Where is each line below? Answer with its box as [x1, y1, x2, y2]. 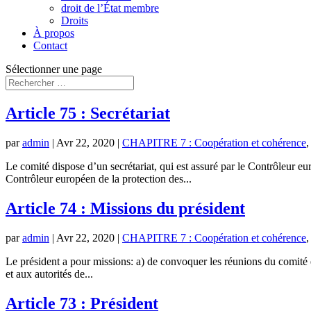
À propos [33, 27, 74, 39]
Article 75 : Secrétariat [6, 103, 170, 122]
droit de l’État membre [61, 2, 159, 14]
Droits [61, 15, 88, 26]
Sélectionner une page [6, 63, 102, 75]
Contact [33, 40, 67, 51]
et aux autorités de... [6, 267, 93, 280]
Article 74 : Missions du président [6, 199, 245, 217]
